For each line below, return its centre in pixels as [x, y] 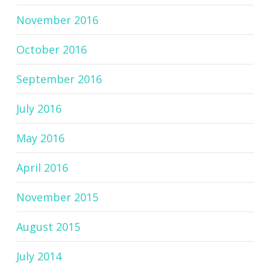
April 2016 [42, 168]
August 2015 [48, 227]
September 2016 [59, 79]
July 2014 [39, 256]
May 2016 [40, 138]
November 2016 [57, 20]
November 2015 [57, 197]
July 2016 [39, 108]
